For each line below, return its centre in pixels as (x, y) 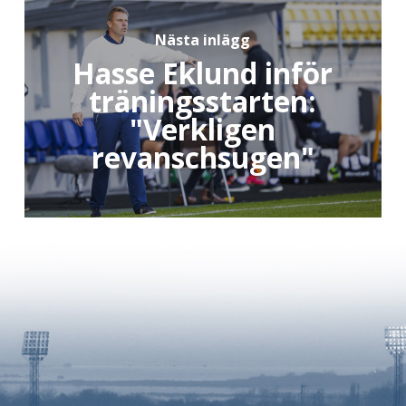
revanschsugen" (203, 157)
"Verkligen (203, 129)
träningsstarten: (203, 101)
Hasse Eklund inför (203, 72)
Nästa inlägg (203, 39)
